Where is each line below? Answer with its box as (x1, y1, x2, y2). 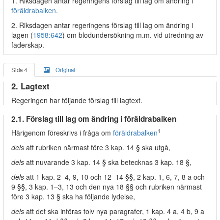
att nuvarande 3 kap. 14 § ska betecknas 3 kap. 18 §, (24, 157, 192, 167)
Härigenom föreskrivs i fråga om (11, 128, 113, 137)
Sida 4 (11, 66, 27, 74)
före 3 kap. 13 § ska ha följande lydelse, (11, 192, 135, 201)
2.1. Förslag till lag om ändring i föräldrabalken (11, 113, 176, 124)
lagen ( (11, 30, 33, 40)
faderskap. (11, 40, 44, 50)
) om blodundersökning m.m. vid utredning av (62, 30, 203, 40)
